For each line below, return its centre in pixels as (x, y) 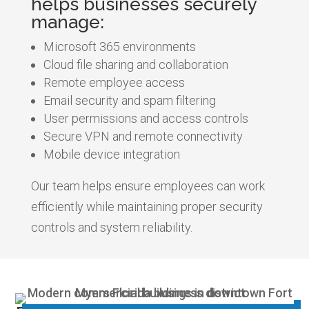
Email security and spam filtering (129, 100)
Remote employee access (114, 82)
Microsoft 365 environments (119, 46)
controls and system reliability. (111, 227)
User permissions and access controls (146, 118)
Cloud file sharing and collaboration (136, 64)
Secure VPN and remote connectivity (143, 136)
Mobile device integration (111, 154)
